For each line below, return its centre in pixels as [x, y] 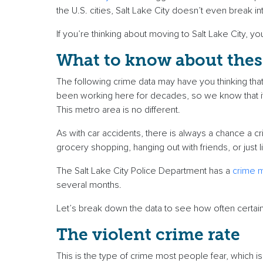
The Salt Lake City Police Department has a [144, 171]
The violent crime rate [150, 235]
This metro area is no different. [121, 110]
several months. [92, 185]
